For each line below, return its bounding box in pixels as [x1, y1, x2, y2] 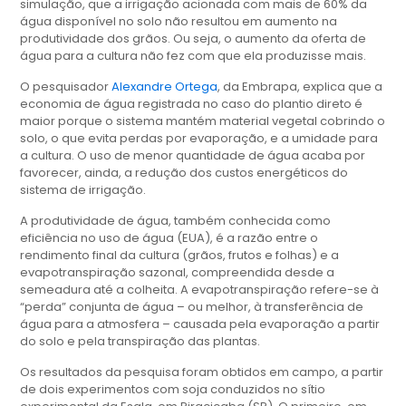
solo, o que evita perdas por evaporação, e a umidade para [20, 130, 379, 148]
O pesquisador [20, 78, 112, 96]
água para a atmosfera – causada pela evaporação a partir [20, 315, 381, 333]
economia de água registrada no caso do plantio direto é [20, 95, 363, 113]
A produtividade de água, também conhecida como [20, 212, 332, 230]
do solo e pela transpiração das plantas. [20, 333, 261, 351]
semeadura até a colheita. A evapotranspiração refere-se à [20, 281, 380, 299]
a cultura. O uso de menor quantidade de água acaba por [20, 147, 366, 165]
